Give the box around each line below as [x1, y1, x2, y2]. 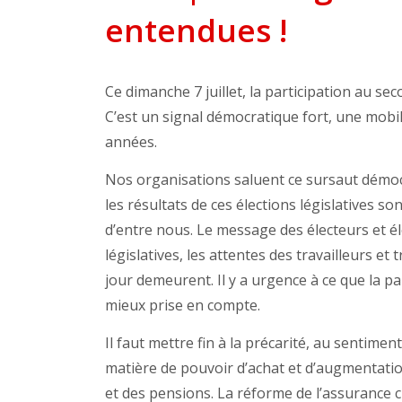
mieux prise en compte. [105, 295, 260, 316]
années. [105, 132, 157, 153]
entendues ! [105, 9, 287, 52]
